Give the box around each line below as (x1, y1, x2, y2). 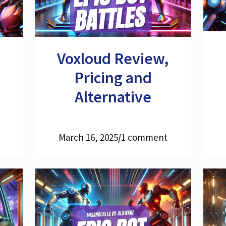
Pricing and (74, 68, 152, 88)
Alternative (74, 87, 151, 107)
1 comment (121, 131, 167, 143)
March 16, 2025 (58, 131, 118, 143)
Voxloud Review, (57, 48, 169, 69)
